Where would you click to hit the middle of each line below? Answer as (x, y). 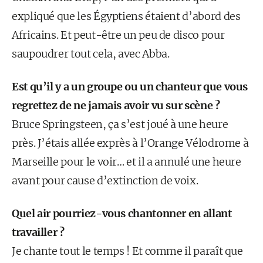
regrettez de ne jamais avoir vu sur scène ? (116, 105)
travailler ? (38, 232)
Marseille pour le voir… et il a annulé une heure (127, 162)
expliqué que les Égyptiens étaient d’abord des (126, 16)
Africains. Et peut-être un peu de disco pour (118, 35)
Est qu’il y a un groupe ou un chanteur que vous (130, 87)
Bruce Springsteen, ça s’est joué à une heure (120, 124)
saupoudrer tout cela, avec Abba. (91, 54)
